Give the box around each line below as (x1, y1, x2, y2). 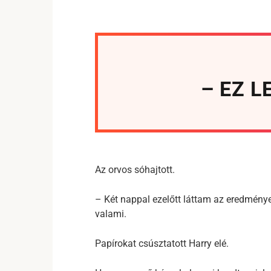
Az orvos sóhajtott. (95, 164, 175, 175)
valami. (95, 208, 126, 220)
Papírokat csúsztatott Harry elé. (95, 238, 229, 249)
